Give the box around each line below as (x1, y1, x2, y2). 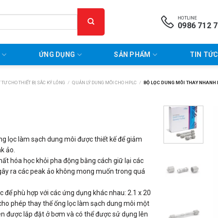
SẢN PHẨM (114, 51, 151, 58)
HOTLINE (178, 15, 198, 20)
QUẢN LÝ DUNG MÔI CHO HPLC (72, 80, 137, 85)
